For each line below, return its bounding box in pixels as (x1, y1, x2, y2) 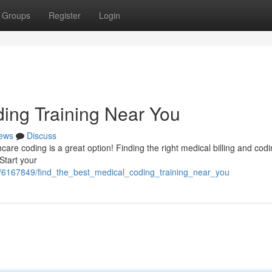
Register (49, 9, 81, 21)
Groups (2, 9, 30, 21)
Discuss (27, 129, 56, 141)
